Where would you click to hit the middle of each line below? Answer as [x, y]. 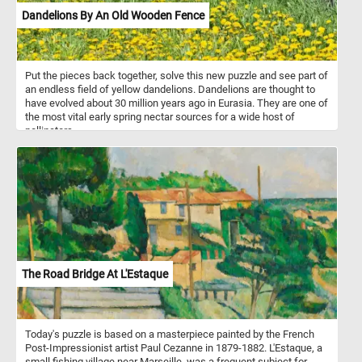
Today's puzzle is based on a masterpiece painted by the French [170, 334]
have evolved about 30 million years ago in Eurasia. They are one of [177, 103]
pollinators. [50, 130]
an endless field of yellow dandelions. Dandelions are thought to [170, 89]
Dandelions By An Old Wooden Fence [113, 15]
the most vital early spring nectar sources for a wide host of [160, 116]
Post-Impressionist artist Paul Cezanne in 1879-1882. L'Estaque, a [174, 347]
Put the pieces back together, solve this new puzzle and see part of [177, 75]
